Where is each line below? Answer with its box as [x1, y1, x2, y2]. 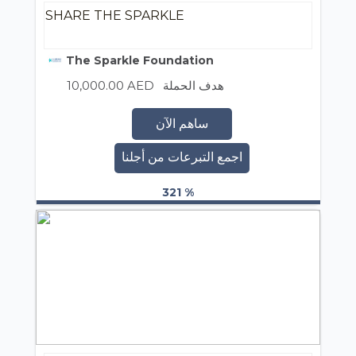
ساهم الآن [155, 115, 208, 131]
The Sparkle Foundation [63, 52, 214, 68]
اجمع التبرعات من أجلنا [121, 149, 242, 164]
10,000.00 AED [64, 77, 157, 93]
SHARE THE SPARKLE [45, 7, 184, 23]
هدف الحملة [163, 77, 224, 93]
